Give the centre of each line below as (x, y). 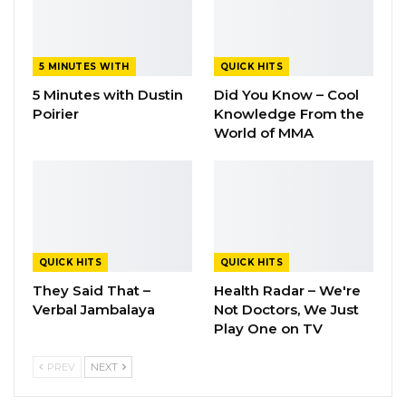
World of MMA (264, 132)
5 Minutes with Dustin (108, 94)
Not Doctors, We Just (286, 310)
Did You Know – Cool (286, 94)
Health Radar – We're (287, 291)
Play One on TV (268, 329)
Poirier (56, 113)
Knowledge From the (289, 113)
